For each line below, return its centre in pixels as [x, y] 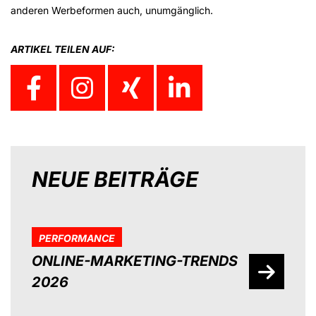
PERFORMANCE [77, 238]
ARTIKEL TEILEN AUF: [63, 49]
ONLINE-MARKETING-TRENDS [135, 261]
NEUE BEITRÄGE [115, 180]
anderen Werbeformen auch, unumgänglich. [112, 11]
